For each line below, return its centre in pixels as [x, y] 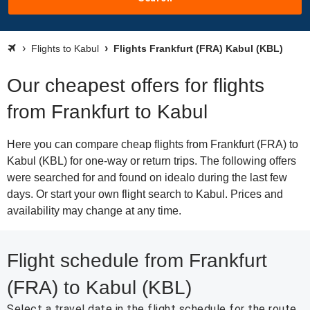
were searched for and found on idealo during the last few [147, 177]
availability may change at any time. [94, 211]
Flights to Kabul [65, 48]
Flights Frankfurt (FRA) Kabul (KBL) [197, 48]
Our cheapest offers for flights [136, 85]
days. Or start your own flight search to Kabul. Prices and [145, 194]
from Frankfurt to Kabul [107, 112]
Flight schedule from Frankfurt [137, 261]
